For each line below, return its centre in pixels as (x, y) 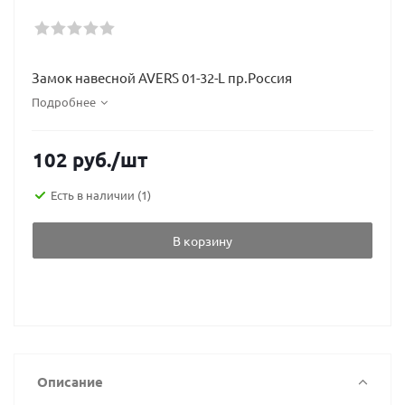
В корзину (202, 240)
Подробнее (64, 102)
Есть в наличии (94, 194)
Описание (70, 381)
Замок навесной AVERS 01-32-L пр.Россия (162, 77)
